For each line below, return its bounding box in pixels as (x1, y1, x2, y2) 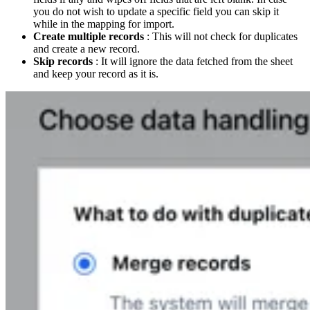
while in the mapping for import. (33, 18, 174, 30)
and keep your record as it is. (33, 68, 158, 80)
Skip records (33, 55, 93, 68)
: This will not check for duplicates (144, 30, 298, 43)
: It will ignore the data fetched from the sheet (93, 55, 293, 68)
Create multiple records (33, 30, 144, 43)
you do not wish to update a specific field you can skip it (33, 6, 279, 18)
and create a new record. (33, 43, 140, 55)
